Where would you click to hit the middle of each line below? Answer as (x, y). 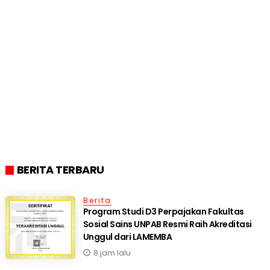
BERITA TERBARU (60, 170)
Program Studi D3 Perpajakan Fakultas (163, 212)
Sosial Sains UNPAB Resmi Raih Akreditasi (167, 224)
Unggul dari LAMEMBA (127, 237)
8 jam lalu (112, 253)
